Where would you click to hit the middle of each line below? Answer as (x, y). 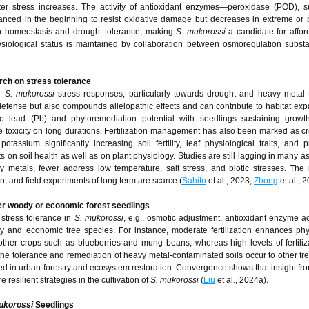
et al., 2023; (230, 181)
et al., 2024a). (242, 280)
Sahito (194, 181)
